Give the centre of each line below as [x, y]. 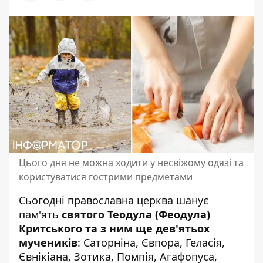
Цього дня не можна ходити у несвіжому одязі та [131, 162]
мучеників [48, 242]
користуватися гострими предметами [106, 176]
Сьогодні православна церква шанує [114, 200]
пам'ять [40, 214]
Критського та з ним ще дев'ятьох [114, 228]
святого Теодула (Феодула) [136, 214]
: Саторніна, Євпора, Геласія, [151, 242]
